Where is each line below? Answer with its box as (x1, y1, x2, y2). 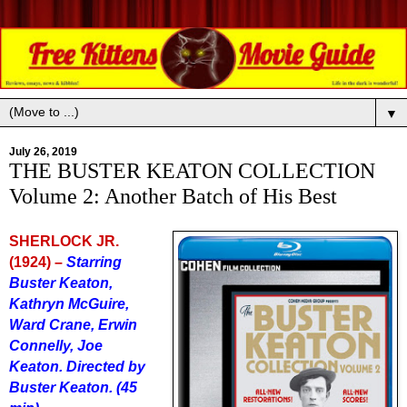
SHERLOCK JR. (9, 233, 119, 250)
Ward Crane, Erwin (9, 317, 137, 333)
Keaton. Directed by (9, 359, 145, 375)
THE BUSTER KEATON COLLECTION (9, 158, 375, 184)
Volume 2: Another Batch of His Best (9, 184, 337, 209)
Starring (66, 254, 122, 271)
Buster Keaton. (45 (9, 380, 137, 396)
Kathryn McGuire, (9, 296, 129, 313)
